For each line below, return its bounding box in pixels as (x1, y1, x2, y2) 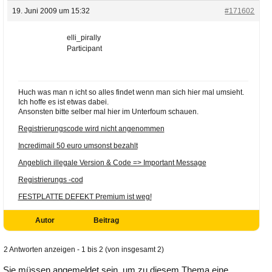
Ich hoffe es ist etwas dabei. (18, 97, 109, 106)
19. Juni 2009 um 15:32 (12, 6, 90, 15)
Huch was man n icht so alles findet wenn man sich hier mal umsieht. (18, 87, 244, 97)
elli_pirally (66, 33, 101, 42)
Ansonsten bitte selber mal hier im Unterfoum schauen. (18, 107, 199, 116)
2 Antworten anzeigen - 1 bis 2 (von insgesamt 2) (3, 245, 164, 254)
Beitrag (93, 216, 119, 225)
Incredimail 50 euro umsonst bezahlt (18, 141, 138, 150)
